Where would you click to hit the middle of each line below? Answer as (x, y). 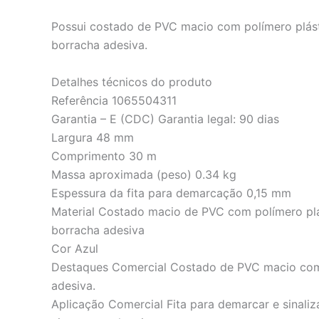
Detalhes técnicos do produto (132, 82)
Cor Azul (75, 248)
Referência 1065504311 (114, 100)
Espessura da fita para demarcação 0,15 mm (171, 193)
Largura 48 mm (93, 137)
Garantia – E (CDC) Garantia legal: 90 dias (165, 119)
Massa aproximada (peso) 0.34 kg (144, 174)
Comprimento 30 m (104, 156)
